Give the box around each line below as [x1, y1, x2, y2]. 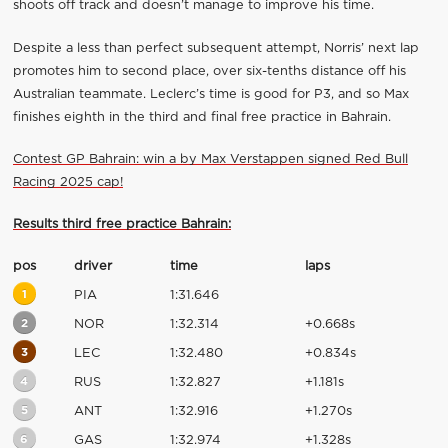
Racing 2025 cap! [12, 175, 123, 189]
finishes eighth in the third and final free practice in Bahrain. [12, 110, 391, 124]
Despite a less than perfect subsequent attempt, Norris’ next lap [12, 41, 419, 55]
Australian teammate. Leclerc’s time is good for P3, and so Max [12, 87, 409, 101]
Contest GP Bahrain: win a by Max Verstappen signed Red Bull [12, 152, 408, 166]
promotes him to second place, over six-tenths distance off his [12, 64, 406, 78]
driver [73, 260, 112, 274]
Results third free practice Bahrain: [12, 217, 231, 231]
